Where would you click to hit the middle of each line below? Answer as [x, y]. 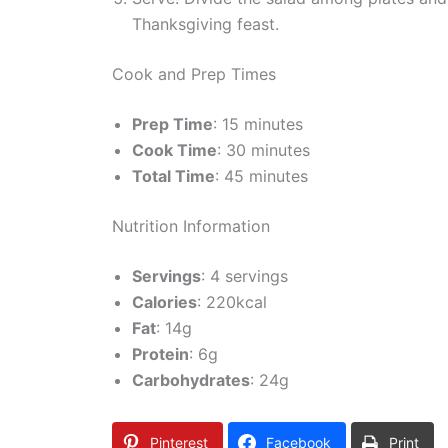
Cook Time [174, 149]
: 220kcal [232, 301]
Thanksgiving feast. [205, 23]
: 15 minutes [258, 123]
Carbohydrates [191, 379]
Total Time [173, 175]
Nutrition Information [191, 225]
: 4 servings [244, 275]
